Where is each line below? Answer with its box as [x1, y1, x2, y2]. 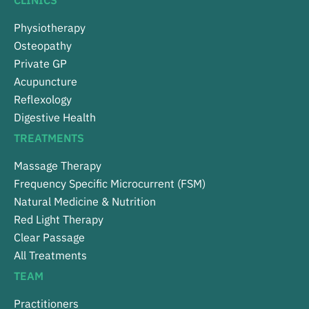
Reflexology [14, 92, 72, 107]
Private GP [14, 57, 67, 71]
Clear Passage [14, 230, 85, 245]
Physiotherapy [14, 21, 86, 35]
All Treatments [14, 248, 87, 263]
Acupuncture [14, 74, 77, 89]
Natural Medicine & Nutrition [14, 195, 156, 209]
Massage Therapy [14, 159, 101, 173]
